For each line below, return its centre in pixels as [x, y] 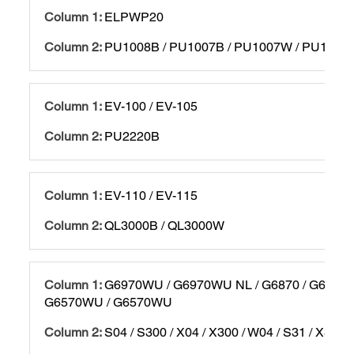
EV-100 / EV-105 [151, 106]
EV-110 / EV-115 [151, 195]
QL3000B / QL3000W [165, 225]
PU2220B [132, 136]
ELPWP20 [134, 17]
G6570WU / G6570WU [109, 302]
